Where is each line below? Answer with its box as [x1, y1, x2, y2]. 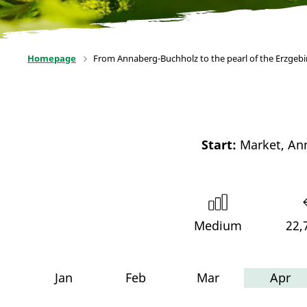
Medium [194, 217, 242, 234]
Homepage [27, 52, 76, 64]
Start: [201, 136, 236, 153]
